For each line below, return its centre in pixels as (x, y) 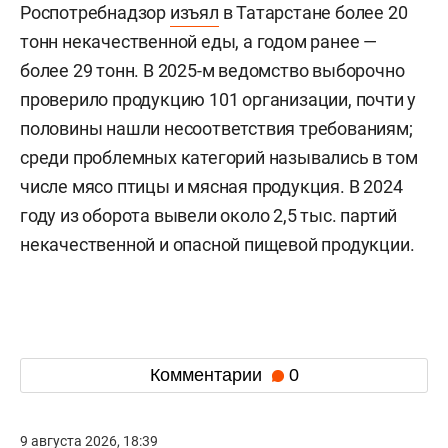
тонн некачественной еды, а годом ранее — (198, 41)
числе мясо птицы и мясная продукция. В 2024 (211, 186)
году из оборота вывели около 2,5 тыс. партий (209, 215)
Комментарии (208, 375)
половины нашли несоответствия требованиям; (216, 128)
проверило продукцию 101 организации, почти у (218, 99)
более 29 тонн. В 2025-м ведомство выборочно (212, 70)
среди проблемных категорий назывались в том (219, 157)
